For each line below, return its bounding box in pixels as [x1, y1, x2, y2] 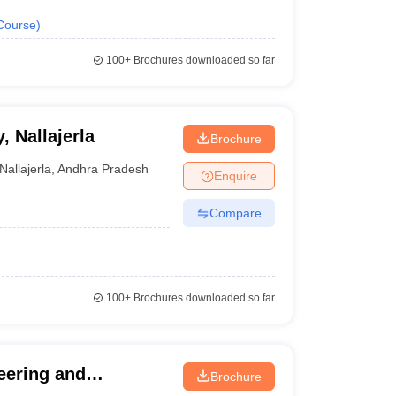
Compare [209, 205, 262, 220]
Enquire [213, 168, 257, 183]
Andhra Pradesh [57, 161, 149, 176]
